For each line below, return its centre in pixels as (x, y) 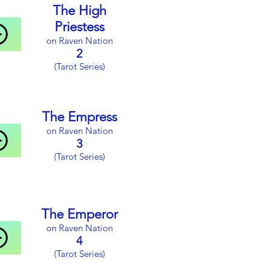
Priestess (79, 27)
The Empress (79, 117)
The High (79, 11)
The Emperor (79, 214)
